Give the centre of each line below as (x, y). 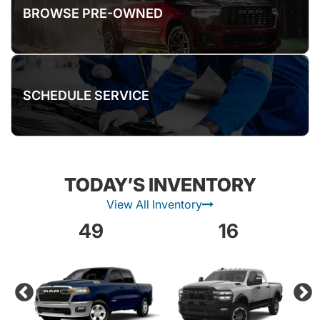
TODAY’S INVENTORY (160, 185)
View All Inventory (154, 204)
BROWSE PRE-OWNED (93, 13)
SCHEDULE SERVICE (86, 95)
